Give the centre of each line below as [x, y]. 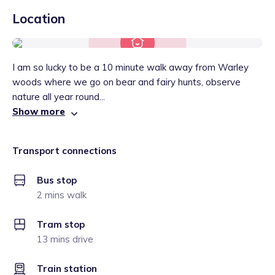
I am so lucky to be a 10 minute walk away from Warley [130, 67]
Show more [39, 111]
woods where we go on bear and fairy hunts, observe [126, 82]
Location [39, 18]
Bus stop [57, 180]
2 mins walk [62, 195]
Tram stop [61, 224]
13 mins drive [65, 239]
